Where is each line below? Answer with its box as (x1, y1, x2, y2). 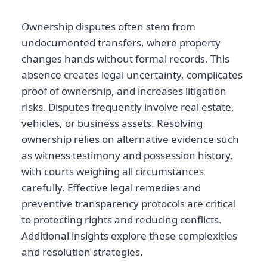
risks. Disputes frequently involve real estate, (21, 100, 234, 114)
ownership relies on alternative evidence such (21, 132, 239, 147)
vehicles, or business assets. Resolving (21, 116, 203, 131)
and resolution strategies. (21, 245, 143, 259)
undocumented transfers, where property (21, 36, 221, 50)
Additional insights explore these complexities (21, 229, 237, 243)
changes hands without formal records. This (21, 52, 229, 66)
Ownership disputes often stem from (21, 20, 195, 34)
